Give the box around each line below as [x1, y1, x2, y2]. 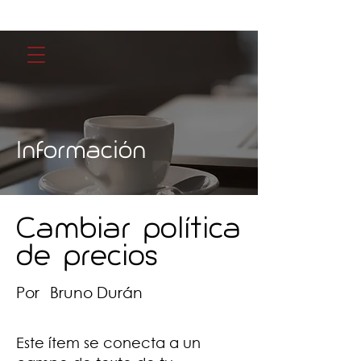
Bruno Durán [50, 283, 143, 301]
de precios [16, 244, 158, 272]
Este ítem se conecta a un [16, 334, 201, 351]
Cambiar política [16, 217, 241, 245]
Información [16, 141, 146, 164]
